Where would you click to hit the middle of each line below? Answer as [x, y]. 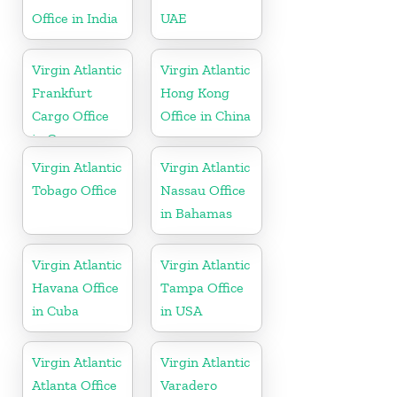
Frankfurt [62, 93]
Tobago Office [74, 191]
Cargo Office [70, 116]
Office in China [206, 116]
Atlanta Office [74, 385]
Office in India [75, 19]
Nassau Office [203, 191]
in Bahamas [197, 214]
